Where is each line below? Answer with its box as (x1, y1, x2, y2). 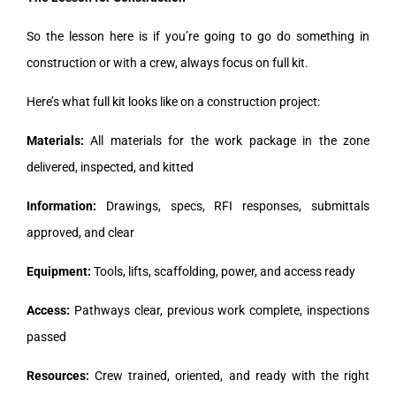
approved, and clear (27, 225, 134, 240)
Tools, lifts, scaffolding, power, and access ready (91, 263, 355, 278)
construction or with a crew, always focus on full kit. (27, 55, 308, 70)
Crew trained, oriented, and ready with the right (89, 368, 369, 383)
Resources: (27, 368, 89, 383)
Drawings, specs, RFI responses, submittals (96, 198, 369, 213)
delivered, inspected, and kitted (27, 159, 194, 174)
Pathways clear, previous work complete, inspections (70, 302, 369, 317)
